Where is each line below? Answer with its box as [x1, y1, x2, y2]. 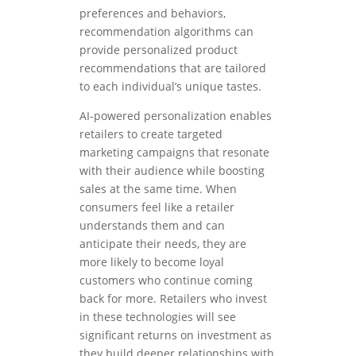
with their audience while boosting [79, 163, 265, 179]
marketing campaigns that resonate [79, 145, 269, 161]
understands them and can [79, 218, 225, 234]
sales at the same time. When [79, 181, 237, 197]
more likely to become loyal [79, 254, 224, 270]
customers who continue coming [79, 273, 253, 288]
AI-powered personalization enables [79, 108, 272, 124]
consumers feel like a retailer [79, 199, 234, 215]
